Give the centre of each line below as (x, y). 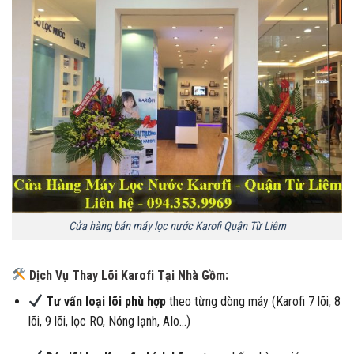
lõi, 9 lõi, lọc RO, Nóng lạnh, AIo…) (109, 321)
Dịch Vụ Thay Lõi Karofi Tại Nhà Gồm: (128, 275)
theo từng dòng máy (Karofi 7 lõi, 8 (254, 301)
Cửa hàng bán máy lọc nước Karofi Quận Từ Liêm (177, 227)
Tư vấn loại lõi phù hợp (106, 301)
